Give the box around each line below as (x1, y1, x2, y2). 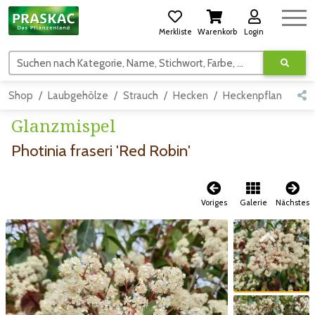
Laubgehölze (48, 89, 108, 103)
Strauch (123, 89, 158, 103)
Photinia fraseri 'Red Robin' (11, 141, 191, 161)
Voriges (200, 198, 227, 208)
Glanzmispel (11, 114, 116, 138)
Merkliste (158, 27, 192, 37)
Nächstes (276, 198, 309, 208)
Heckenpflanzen (223, 89, 300, 103)
